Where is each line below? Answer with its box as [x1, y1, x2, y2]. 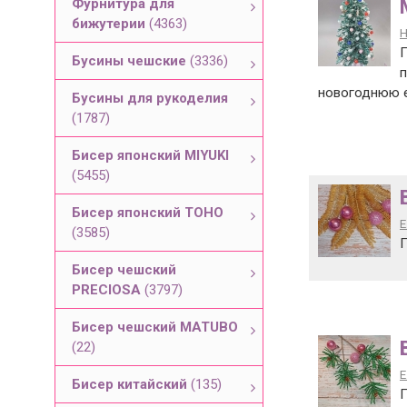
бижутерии [72, 15, 149, 32]
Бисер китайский [72, 376, 191, 392]
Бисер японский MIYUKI [72, 147, 229, 164]
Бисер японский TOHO [72, 204, 223, 221]
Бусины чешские [72, 53, 190, 69]
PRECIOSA [72, 282, 144, 298]
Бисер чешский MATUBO [72, 319, 238, 335]
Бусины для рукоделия [72, 90, 228, 106]
